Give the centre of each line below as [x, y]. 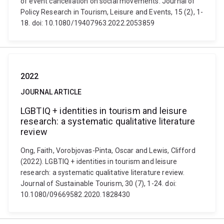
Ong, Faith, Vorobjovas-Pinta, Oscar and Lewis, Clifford [108, 150]
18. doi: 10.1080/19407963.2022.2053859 [88, 23]
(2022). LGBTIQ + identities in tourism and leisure [99, 161]
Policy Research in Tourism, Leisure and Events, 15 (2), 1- [112, 12]
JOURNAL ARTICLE [51, 92]
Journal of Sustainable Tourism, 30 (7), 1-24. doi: [99, 183]
